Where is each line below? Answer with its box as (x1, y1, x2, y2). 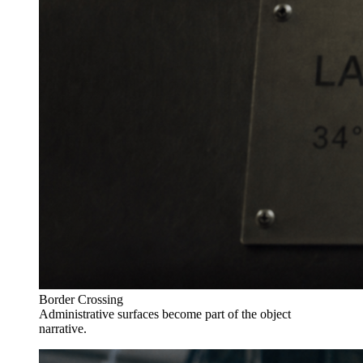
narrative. (39, 321, 87, 335)
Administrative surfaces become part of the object (39, 306, 291, 321)
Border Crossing (39, 292, 123, 306)
